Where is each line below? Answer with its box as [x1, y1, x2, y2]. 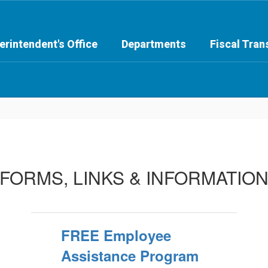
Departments [121, 38, 186, 50]
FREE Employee [60, 225, 171, 245]
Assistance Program [60, 245, 199, 266]
